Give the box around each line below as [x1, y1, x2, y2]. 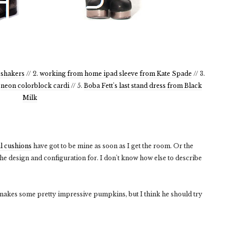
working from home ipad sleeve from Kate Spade [40, 70, 192, 77]
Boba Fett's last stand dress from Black [83, 82, 202, 89]
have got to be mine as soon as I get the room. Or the [32, 142, 193, 150]
